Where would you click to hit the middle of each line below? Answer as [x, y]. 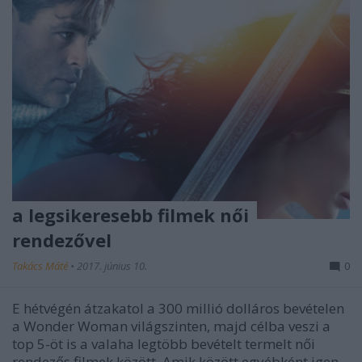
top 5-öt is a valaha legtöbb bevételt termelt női [164, 344]
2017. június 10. [112, 266]
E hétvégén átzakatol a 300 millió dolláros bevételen [178, 309]
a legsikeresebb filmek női [130, 215]
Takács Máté [41, 266]
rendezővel [62, 240]
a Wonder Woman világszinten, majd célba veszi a [171, 326]
